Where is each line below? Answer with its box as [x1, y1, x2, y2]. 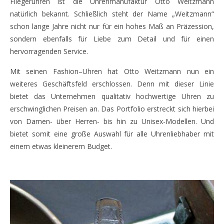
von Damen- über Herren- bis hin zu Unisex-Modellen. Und [10, 116, 214, 126]
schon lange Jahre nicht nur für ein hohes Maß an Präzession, [10, 21, 214, 31]
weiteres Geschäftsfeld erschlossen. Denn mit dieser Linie [10, 79, 214, 89]
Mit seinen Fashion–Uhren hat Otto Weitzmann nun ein [10, 66, 214, 76]
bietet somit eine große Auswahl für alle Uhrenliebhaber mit [10, 129, 214, 139]
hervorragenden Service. [10, 46, 88, 56]
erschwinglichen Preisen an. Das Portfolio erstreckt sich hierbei [10, 104, 214, 114]
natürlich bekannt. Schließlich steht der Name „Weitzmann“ [10, 9, 214, 19]
